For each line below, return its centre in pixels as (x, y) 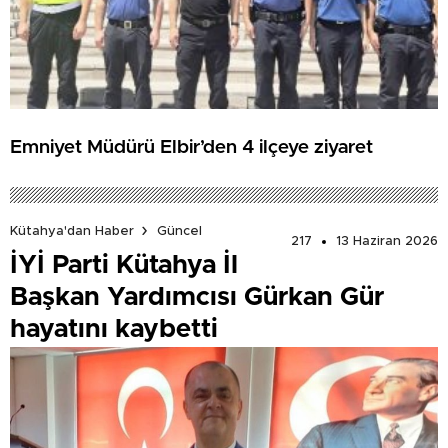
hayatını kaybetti (114, 329)
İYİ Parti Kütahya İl (124, 265)
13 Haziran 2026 (387, 242)
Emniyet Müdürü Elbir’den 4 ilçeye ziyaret (191, 147)
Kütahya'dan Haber (72, 231)
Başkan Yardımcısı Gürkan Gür (197, 297)
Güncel (179, 231)
